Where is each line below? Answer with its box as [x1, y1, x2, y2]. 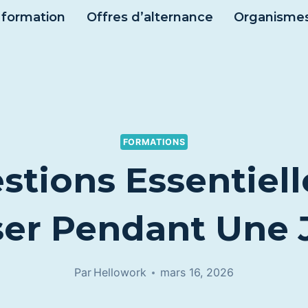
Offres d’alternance [86, 9, 213, 25]
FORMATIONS [122, 136, 186, 147]
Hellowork [93, 265, 147, 280]
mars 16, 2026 [160, 265, 234, 280]
